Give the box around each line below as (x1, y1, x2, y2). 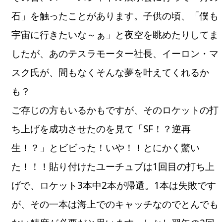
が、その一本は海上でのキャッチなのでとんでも (11, 197, 219, 211)
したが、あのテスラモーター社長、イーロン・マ (11, 47, 219, 60)
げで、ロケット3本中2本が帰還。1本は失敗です (11, 178, 217, 192)
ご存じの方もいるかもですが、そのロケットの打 (11, 103, 219, 116)
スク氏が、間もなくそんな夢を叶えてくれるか (11, 65, 210, 79)
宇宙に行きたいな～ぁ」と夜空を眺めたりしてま (11, 28, 219, 41)
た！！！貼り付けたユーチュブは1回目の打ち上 (11, 160, 215, 173)
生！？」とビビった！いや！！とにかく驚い (11, 141, 200, 154)
